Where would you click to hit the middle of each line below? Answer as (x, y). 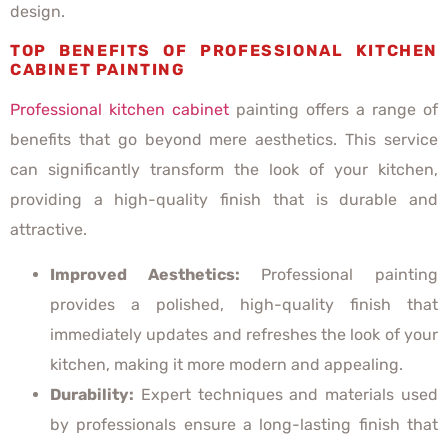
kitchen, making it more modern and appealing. (226, 364)
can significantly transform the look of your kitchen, (224, 170)
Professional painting (339, 274)
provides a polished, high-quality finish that (244, 304)
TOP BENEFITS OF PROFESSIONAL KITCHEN (224, 51)
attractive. (50, 230)
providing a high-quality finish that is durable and (224, 200)
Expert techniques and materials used (286, 394)
